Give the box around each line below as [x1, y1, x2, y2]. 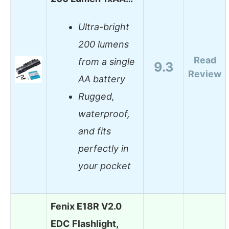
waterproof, [78, 108, 130, 120]
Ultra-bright [78, 21, 129, 33]
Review [188, 68, 221, 79]
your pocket [78, 161, 131, 172]
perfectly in [78, 143, 129, 154]
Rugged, [78, 91, 114, 102]
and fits [78, 126, 111, 137]
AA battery [78, 74, 125, 85]
